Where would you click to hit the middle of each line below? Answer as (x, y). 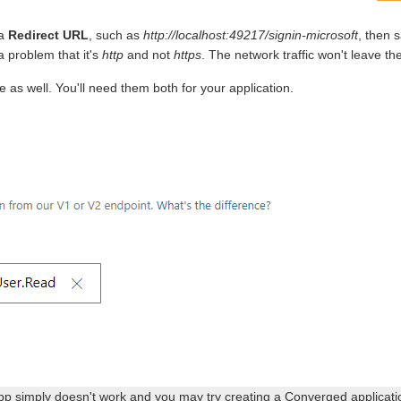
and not (149, 54)
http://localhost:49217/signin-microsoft (251, 34)
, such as (116, 34)
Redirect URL (48, 34)
